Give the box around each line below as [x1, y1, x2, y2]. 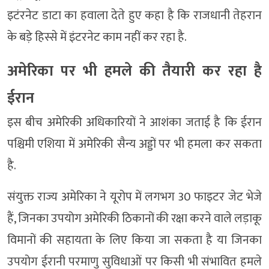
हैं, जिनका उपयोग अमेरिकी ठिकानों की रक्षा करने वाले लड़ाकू [7, 208, 262, 229]
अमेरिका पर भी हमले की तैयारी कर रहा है [7, 58, 262, 83]
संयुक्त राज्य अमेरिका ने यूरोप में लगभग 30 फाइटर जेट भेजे [7, 186, 262, 207]
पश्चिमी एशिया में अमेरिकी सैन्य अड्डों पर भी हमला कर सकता [7, 133, 262, 154]
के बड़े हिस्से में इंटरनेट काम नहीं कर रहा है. [7, 26, 187, 47]
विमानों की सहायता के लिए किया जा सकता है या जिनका [7, 229, 262, 250]
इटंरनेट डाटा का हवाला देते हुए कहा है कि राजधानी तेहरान [7, 5, 262, 26]
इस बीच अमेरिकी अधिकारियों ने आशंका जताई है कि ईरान [7, 112, 262, 133]
